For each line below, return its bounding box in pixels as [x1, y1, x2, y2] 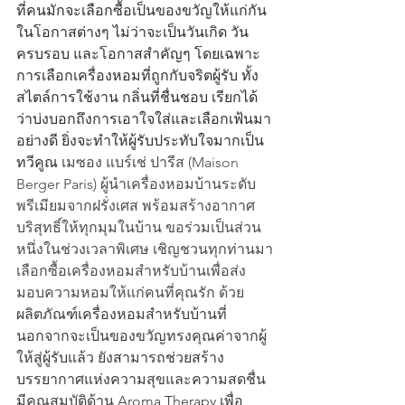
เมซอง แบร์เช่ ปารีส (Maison [61, 153, 242, 171]
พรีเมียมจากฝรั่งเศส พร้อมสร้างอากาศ [16, 196, 255, 214]
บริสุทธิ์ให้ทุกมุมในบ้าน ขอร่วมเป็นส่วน [16, 218, 261, 236]
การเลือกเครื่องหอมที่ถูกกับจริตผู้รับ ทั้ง [16, 66, 259, 84]
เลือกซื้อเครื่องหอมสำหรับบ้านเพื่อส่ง [16, 261, 246, 279]
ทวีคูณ [16, 153, 61, 171]
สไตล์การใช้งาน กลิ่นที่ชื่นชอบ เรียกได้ [16, 88, 258, 106]
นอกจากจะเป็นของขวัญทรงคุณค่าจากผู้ [16, 326, 267, 344]
